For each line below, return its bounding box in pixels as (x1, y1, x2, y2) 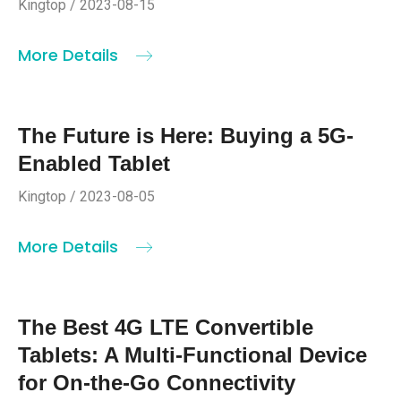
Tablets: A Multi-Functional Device (18, 343, 367, 368)
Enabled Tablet (18, 151, 170, 176)
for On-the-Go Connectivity (18, 371, 295, 396)
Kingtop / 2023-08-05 (18, 188, 155, 206)
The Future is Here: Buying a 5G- (18, 124, 354, 149)
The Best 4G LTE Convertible (18, 315, 313, 340)
